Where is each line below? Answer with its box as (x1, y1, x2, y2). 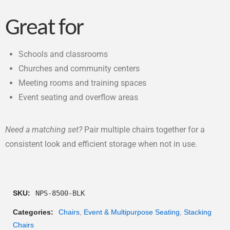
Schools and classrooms (18, 49, 108, 60)
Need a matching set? (5, 124, 82, 135)
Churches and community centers (18, 64, 140, 74)
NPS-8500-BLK (35, 188, 85, 197)
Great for (5, 17, 84, 41)
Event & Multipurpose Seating (84, 207, 180, 216)
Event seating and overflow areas (18, 92, 139, 103)
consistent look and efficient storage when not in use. (5, 139, 197, 149)
